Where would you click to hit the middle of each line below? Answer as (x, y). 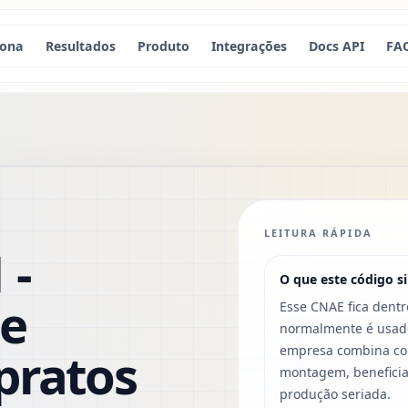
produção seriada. (335, 393)
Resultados (80, 46)
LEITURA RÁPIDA (318, 232)
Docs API (336, 46)
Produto (163, 46)
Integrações (249, 46)
